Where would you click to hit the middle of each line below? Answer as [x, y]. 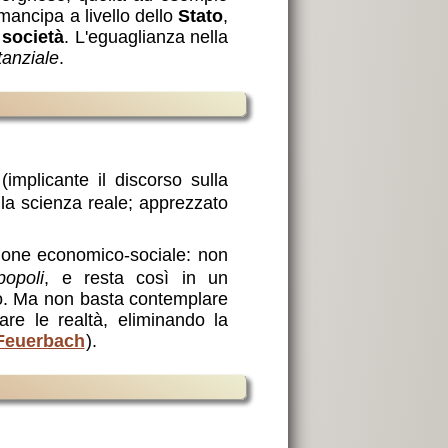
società [33, 37]
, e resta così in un [136, 278]
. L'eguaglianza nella [146, 37]
